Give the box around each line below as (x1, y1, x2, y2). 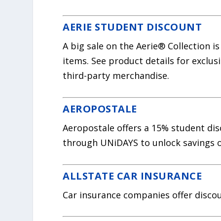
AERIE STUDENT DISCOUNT (63, 20, 202, 34)
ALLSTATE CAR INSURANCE (63, 169, 202, 183)
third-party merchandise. (63, 70, 170, 82)
